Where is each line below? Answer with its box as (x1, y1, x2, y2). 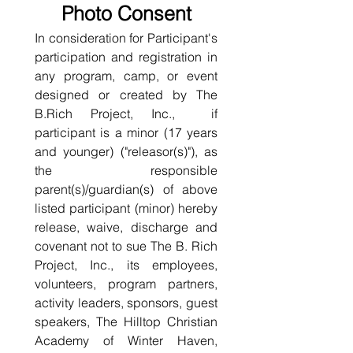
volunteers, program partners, (35, 276, 217, 292)
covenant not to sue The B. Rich (35, 238, 217, 254)
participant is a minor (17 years (35, 124, 217, 140)
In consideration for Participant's (35, 30, 217, 46)
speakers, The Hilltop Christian (35, 314, 217, 329)
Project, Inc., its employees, (35, 257, 217, 273)
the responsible (35, 162, 217, 178)
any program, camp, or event (35, 68, 217, 84)
